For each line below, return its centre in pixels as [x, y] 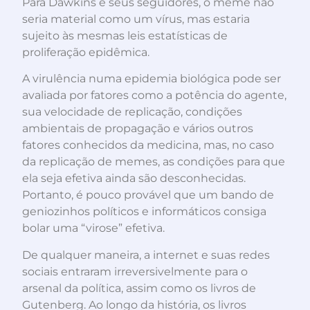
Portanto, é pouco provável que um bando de [148, 195]
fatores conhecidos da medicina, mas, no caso [148, 145]
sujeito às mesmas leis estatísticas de [125, 35]
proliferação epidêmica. [86, 52]
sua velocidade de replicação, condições [132, 112]
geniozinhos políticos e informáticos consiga [144, 212]
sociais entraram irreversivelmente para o [135, 271]
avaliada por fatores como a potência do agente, [154, 95]
